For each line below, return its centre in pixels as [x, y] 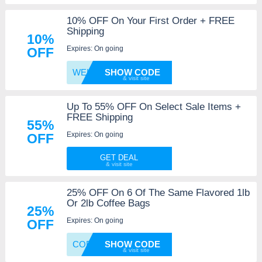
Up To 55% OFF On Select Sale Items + [154, 107]
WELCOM [92, 72]
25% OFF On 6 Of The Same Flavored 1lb [158, 193]
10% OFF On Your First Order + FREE [150, 21]
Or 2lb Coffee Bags [108, 203]
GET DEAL [119, 158]
